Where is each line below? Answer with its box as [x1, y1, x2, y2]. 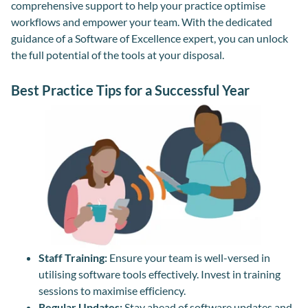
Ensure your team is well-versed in [107, 251, 270, 265]
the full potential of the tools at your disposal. [11, 47, 224, 61]
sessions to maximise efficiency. [38, 284, 186, 298]
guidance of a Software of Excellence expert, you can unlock [11, 31, 288, 45]
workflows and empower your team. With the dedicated [11, 14, 272, 28]
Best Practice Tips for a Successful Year [11, 81, 250, 98]
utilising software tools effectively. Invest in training [38, 267, 280, 281]
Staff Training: [38, 251, 107, 265]
